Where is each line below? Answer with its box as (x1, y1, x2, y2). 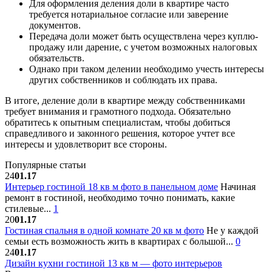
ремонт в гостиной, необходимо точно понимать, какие (5, 192, 235, 203)
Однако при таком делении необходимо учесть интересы (29, 63, 264, 74)
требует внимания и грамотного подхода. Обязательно (5, 106, 231, 117)
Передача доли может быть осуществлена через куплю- (29, 30, 258, 41)
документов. (29, 19, 81, 30)
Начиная (218, 181, 256, 192)
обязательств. (29, 52, 84, 63)
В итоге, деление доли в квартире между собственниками (5, 95, 245, 106)
